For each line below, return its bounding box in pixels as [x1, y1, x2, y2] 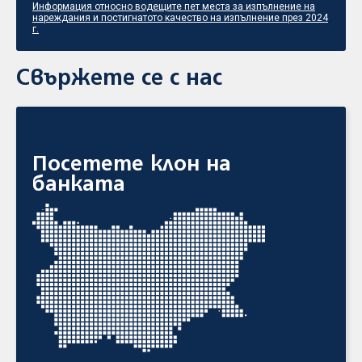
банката [32, 175, 125, 195]
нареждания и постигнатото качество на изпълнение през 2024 [32, 12, 328, 23]
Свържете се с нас [16, 68, 222, 90]
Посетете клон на [32, 155, 231, 175]
